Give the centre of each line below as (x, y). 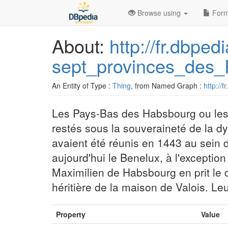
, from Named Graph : (167, 85)
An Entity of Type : (82, 85)
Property (71, 214)
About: (81, 46)
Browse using (159, 13)
